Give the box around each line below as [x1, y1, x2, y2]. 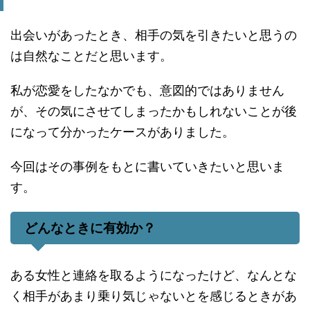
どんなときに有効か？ [24, 221, 156, 235]
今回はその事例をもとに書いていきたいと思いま [10, 159, 284, 174]
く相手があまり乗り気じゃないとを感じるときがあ [10, 289, 297, 303]
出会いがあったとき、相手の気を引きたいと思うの [10, 28, 297, 42]
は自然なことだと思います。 [10, 48, 172, 63]
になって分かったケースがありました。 [10, 125, 235, 139]
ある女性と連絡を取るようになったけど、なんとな [10, 268, 297, 282]
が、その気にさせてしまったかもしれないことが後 [10, 104, 297, 118]
